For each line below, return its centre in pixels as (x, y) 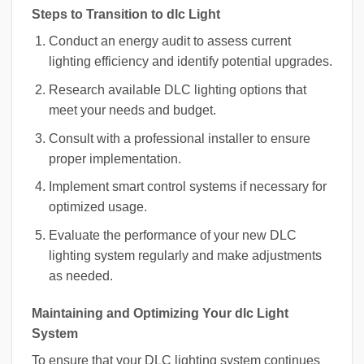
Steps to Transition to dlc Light (126, 15)
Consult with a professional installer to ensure (179, 138)
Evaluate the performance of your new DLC (172, 235)
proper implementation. (115, 158)
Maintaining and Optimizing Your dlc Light (160, 313)
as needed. (80, 275)
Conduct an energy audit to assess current (169, 41)
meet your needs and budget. (132, 110)
